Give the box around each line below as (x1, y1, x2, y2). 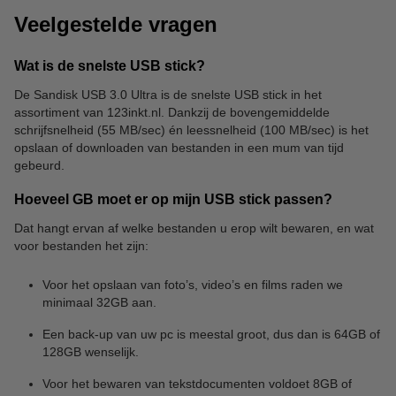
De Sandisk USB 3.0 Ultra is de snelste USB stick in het (14, 88, 322, 103)
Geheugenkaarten (55, 120, 150, 134)
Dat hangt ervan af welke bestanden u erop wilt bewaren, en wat (14, 221, 374, 236)
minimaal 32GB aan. (42, 295, 156, 310)
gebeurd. (14, 158, 65, 173)
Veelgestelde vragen (14, 12, 217, 37)
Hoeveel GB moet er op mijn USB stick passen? (14, 192, 332, 208)
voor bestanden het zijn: (14, 239, 148, 254)
